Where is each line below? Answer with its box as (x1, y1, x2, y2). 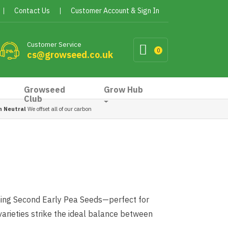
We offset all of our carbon (26, 105, 92, 112)
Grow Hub (103, 84, 143, 95)
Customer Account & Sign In (71, 6, 159, 15)
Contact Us (14, 6, 50, 15)
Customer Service (27, 40, 81, 49)
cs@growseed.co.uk (27, 49, 113, 61)
